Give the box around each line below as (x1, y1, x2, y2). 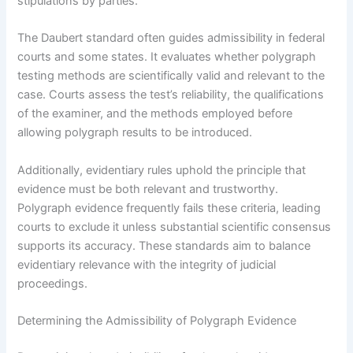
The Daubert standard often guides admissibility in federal (17, 31, 325, 46)
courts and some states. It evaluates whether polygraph (17, 50, 317, 65)
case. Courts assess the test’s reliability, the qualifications (17, 87, 325, 102)
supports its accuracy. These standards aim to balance (17, 238, 311, 253)
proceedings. (17, 276, 88, 291)
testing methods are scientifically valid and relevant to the (17, 69, 325, 84)
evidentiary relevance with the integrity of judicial (17, 257, 277, 272)
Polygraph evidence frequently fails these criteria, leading (17, 200, 321, 215)
